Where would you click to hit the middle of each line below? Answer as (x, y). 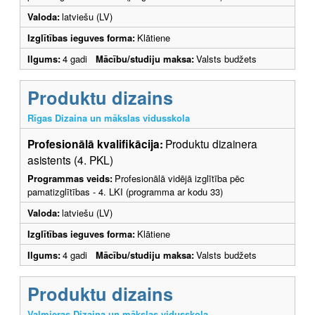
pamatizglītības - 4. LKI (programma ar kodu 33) (125, 191)
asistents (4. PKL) (70, 159)
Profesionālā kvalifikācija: (95, 143)
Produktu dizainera (211, 143)
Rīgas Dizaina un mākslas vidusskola (109, 117)
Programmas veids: (70, 178)
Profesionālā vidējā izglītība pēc (180, 178)
